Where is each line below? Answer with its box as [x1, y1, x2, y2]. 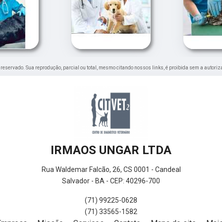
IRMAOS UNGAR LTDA [51, 143, 171, 158]
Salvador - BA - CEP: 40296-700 [62, 177, 160, 185]
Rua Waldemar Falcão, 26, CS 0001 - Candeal [41, 166, 181, 174]
